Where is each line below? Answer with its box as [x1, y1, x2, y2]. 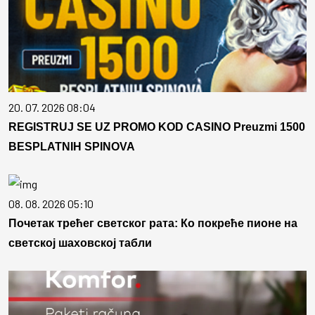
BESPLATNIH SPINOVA [8, 141, 135, 153]
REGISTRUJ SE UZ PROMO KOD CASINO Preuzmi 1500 [8, 121, 305, 134]
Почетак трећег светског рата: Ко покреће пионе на [8, 217, 297, 230]
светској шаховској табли [8, 237, 152, 250]
